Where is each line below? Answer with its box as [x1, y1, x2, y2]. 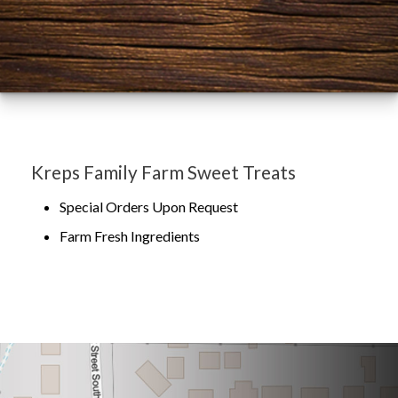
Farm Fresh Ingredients [60, 227, 200, 244]
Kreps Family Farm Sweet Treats [31, 160, 296, 183]
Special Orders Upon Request [60, 197, 238, 215]
